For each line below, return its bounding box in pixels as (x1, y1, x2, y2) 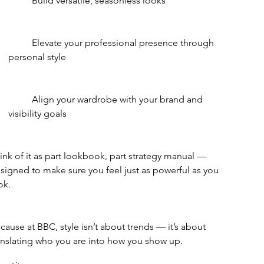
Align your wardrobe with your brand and (8, 94, 32, 105)
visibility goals (8, 108, 67, 120)
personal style (8, 51, 66, 63)
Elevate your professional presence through (8, 37, 32, 49)
